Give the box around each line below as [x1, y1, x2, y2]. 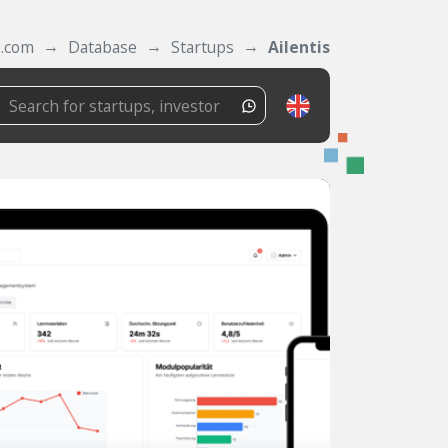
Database [68, 36, 137, 58]
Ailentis [268, 36, 330, 58]
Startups [171, 36, 234, 58]
